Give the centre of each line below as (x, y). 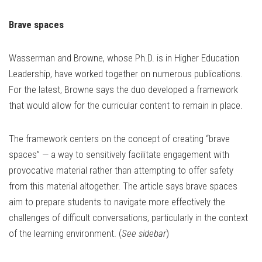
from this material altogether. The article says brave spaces (123, 186)
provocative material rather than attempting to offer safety (121, 170)
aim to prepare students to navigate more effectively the (117, 202)
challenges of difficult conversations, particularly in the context (128, 218)
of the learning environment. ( (65, 234)
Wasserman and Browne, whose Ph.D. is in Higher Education (124, 58)
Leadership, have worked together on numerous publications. (126, 74)
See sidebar (144, 234)
